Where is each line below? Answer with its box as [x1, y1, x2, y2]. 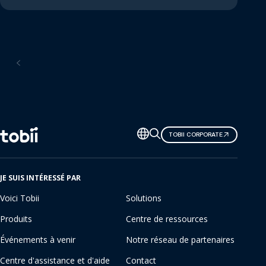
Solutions [126, 192, 161, 204]
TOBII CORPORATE [169, 131, 223, 139]
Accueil [23, 57, 47, 68]
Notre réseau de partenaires [126, 233, 235, 245]
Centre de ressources [126, 213, 208, 224]
